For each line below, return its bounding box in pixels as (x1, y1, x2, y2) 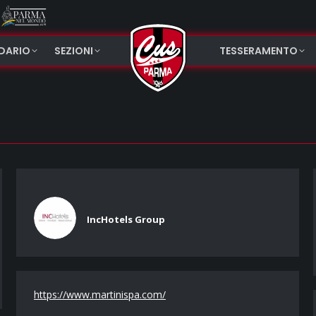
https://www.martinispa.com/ (34, 288, 166, 301)
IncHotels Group (87, 213, 165, 226)
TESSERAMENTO (219, 44, 298, 58)
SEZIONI (54, 44, 93, 58)
